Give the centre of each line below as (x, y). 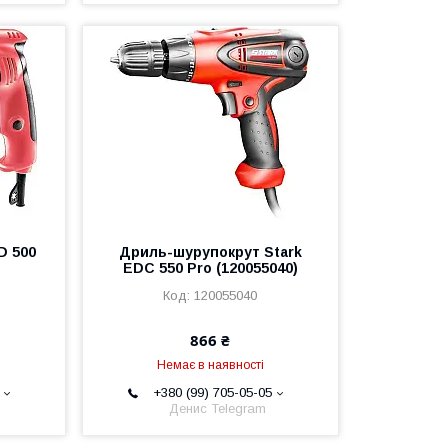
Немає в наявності (210, 365)
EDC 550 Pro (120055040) (210, 268)
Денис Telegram (218, 408)
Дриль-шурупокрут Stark (210, 252)
